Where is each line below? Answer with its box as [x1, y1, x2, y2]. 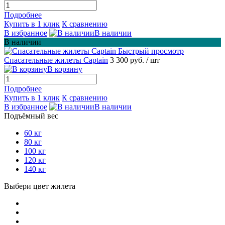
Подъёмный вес [4, 111, 58, 120]
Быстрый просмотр [118, 46, 184, 55]
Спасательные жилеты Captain [4, 55, 108, 64]
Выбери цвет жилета [4, 181, 75, 190]
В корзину [47, 64, 82, 73]
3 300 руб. [110, 55, 146, 64]
